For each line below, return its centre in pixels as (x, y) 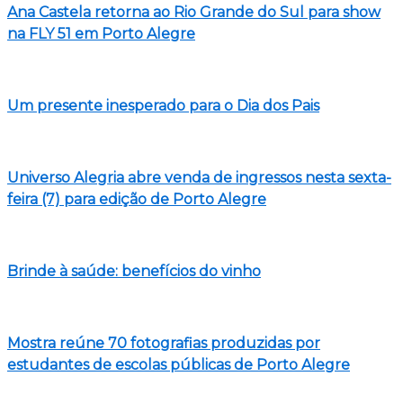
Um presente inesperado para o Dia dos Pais (163, 106)
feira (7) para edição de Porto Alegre (137, 200)
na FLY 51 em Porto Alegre (101, 34)
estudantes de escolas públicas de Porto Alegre (179, 365)
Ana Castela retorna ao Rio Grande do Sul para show (194, 13)
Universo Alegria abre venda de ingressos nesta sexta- (199, 178)
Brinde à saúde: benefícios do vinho (134, 272)
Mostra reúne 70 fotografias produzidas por (164, 344)
